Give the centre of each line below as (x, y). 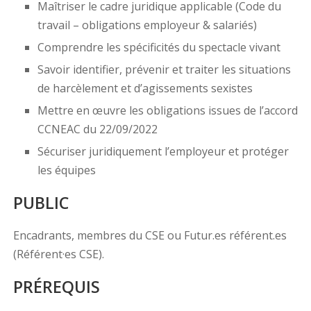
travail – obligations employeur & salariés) (147, 25)
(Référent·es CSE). (58, 254)
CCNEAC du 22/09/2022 (97, 129)
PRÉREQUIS (56, 287)
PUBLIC (41, 203)
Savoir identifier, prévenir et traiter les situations (164, 70)
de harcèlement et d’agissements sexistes (145, 89)
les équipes (66, 170)
